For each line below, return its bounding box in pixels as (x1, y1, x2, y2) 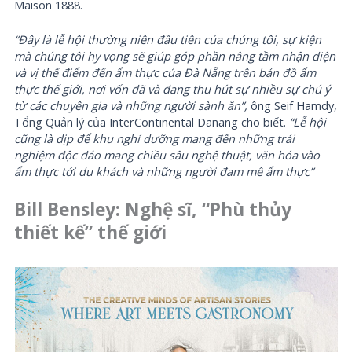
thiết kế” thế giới (14, 220, 167, 245)
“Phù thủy (202, 197, 292, 222)
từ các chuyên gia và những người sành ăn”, (14, 97, 248, 114)
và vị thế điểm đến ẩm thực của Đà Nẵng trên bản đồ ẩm (14, 64, 317, 81)
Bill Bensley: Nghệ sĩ (14, 197, 192, 222)
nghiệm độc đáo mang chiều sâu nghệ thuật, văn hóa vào (14, 147, 321, 163)
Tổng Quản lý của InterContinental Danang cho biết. (14, 114, 290, 130)
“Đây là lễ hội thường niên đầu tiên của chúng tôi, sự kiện (14, 31, 322, 48)
